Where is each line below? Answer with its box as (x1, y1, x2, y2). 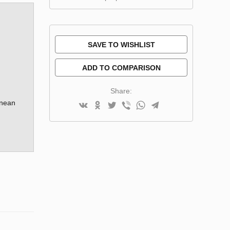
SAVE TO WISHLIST (87, 40, 155, 49)
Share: (110, 86, 132, 95)
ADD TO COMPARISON (82, 63, 161, 72)
